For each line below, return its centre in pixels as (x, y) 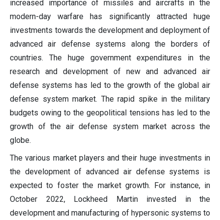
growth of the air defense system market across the (110, 127)
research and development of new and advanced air (110, 72)
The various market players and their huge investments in (110, 158)
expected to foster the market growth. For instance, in (110, 186)
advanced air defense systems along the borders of (110, 44)
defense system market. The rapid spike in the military (110, 99)
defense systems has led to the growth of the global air (110, 85)
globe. (20, 140)
